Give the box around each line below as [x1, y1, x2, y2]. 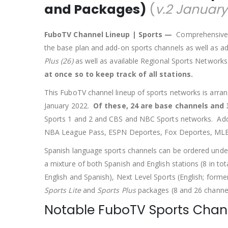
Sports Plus [97, 185, 136, 195]
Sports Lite [44, 185, 81, 195]
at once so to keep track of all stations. [44, 69, 193, 79]
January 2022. [44, 101, 94, 111]
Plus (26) [44, 56, 73, 66]
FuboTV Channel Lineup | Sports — [44, 30, 173, 40]
